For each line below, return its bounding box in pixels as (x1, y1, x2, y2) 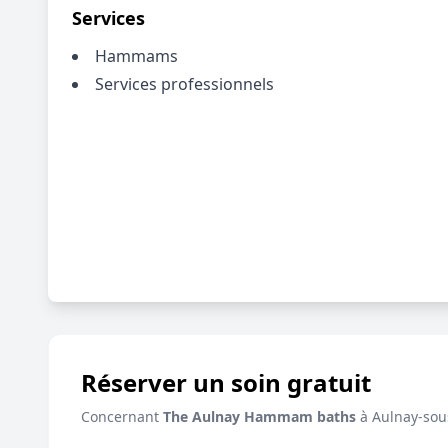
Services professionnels (95, 73, 274, 95)
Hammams (95, 45, 178, 67)
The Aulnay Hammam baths (163, 407, 356, 426)
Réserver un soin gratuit (81, 366, 371, 399)
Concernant (81, 407, 163, 426)
